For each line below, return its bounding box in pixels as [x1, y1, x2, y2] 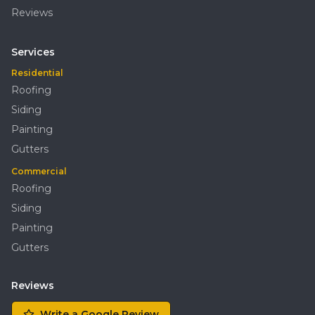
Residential [11, 67, 63, 78]
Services [11, 46, 55, 58]
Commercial [11, 166, 67, 176]
